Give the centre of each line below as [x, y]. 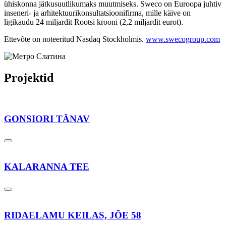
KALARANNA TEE [47, 167]
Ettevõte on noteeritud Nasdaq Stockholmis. [75, 39]
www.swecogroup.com [183, 39]
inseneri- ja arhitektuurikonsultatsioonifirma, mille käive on [97, 13]
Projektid [29, 78]
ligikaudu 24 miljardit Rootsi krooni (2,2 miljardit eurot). [94, 22]
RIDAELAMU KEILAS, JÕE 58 [73, 215]
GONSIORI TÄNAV [47, 119]
